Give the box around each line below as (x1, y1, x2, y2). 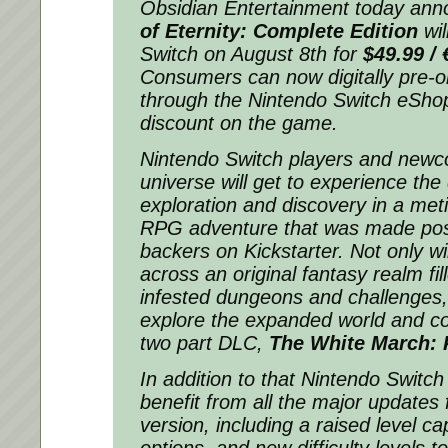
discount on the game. (140, 112, 338, 135)
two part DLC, (140, 332, 269, 355)
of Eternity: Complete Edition (140, 20, 418, 43)
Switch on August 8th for (140, 43, 357, 66)
